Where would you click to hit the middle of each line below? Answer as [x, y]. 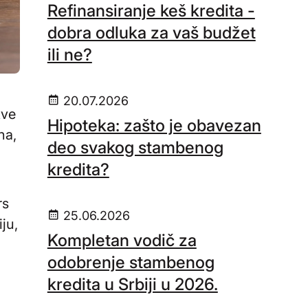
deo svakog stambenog [135, 147]
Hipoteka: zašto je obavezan [154, 125]
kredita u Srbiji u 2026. [132, 284]
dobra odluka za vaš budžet [151, 33]
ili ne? [69, 55]
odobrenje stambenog [131, 262]
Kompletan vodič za [122, 240]
